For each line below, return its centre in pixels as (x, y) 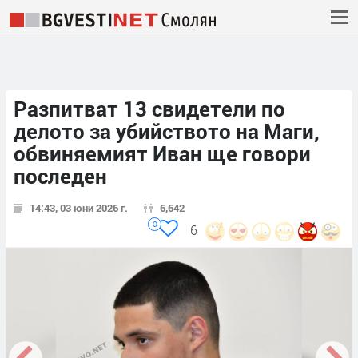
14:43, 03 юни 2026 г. (79, 208)
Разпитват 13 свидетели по (149, 109)
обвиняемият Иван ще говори (162, 154)
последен (60, 176)
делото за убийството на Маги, (167, 131)
